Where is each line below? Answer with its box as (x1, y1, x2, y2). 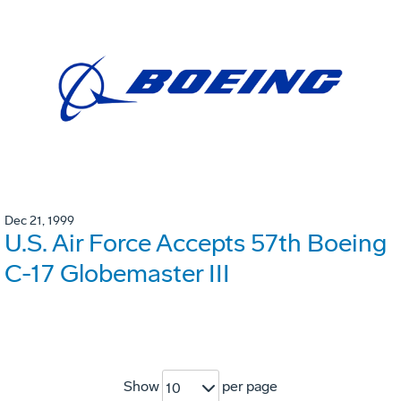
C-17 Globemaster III (4, 258, 230, 288)
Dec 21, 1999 (4, 212, 74, 228)
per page (219, 378, 277, 396)
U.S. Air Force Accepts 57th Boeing (4, 227, 387, 258)
